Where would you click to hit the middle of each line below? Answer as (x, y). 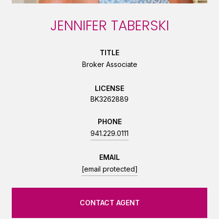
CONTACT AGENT (109, 202)
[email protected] (109, 169)
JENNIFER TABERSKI (109, 25)
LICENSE (109, 88)
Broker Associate (109, 64)
